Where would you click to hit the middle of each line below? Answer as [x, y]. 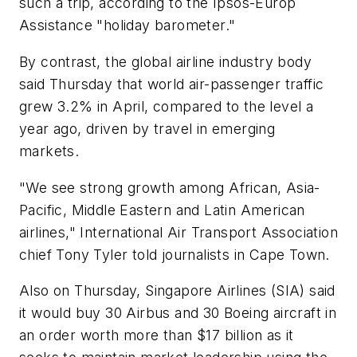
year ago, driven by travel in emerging [147, 128]
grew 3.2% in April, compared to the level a [167, 106]
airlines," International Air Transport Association [178, 232]
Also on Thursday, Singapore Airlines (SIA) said [177, 291]
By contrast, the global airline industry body [165, 61]
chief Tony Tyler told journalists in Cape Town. [175, 254]
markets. [49, 151]
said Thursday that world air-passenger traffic [172, 84]
